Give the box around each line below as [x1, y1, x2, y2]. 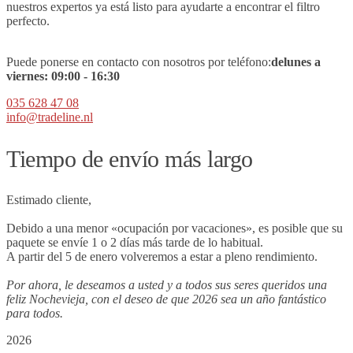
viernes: [6, 69, 48, 83]
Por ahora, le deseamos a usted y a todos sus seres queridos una [6, 277, 327, 292]
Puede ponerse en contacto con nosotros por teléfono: [6, 54, 271, 69]
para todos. [6, 306, 63, 320]
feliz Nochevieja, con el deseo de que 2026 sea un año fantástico [6, 292, 326, 306]
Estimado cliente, [6, 192, 91, 206]
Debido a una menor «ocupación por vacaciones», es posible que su [6, 221, 343, 235]
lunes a [284, 54, 321, 69]
